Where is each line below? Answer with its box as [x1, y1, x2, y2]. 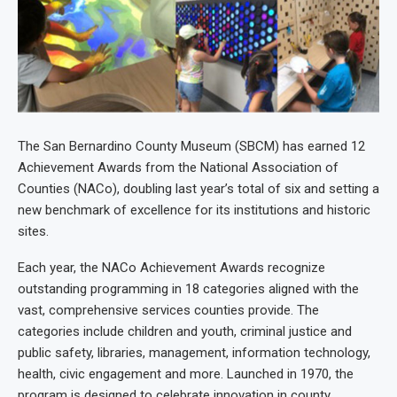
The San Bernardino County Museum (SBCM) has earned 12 [18, 138, 365, 155]
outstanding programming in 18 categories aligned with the [18, 281, 359, 298]
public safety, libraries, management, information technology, [18, 345, 370, 362]
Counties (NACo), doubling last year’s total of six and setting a [18, 181, 379, 198]
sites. [18, 223, 49, 240]
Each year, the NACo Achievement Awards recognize [18, 260, 325, 276]
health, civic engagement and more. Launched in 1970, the [18, 366, 354, 383]
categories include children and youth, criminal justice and [18, 323, 352, 340]
